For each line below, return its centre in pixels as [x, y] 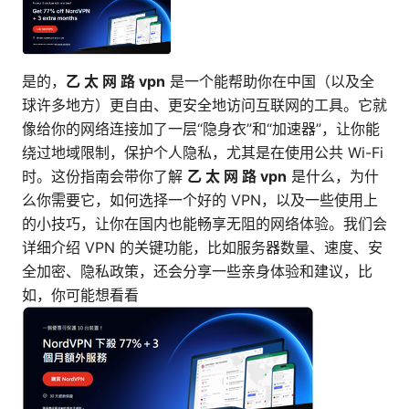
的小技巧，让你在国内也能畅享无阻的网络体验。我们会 [204, 224]
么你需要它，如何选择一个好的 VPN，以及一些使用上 [200, 200]
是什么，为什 [333, 177]
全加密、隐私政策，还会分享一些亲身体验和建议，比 [197, 272]
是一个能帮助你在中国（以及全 [270, 82]
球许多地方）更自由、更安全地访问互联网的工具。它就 [204, 105]
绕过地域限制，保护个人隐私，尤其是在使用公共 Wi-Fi [203, 153]
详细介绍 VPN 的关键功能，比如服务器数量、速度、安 [202, 248]
